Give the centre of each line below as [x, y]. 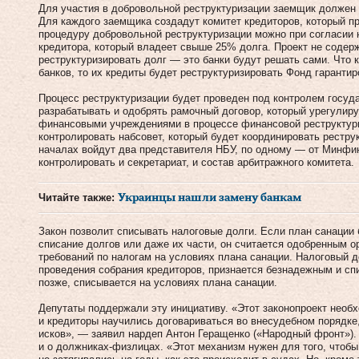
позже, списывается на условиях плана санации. [158, 282]
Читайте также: [78, 198]
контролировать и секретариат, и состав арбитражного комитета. [196, 162]
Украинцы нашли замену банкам [210, 198]
